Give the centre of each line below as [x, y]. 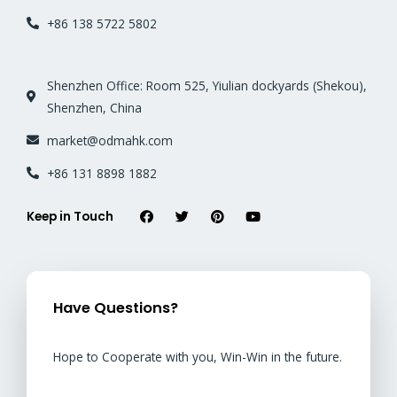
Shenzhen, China [94, 107]
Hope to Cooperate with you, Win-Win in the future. [198, 356]
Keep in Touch [70, 216]
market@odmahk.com [109, 140]
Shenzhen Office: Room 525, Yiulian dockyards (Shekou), [206, 85]
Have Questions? [116, 307]
